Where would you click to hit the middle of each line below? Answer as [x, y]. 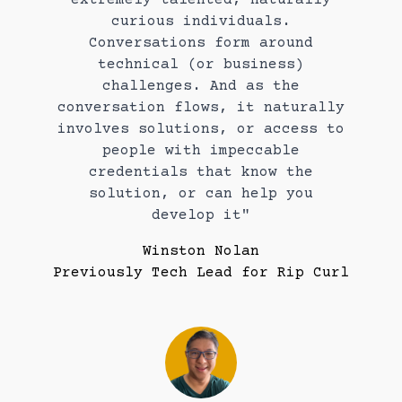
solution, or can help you [201, 193]
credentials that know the [201, 172]
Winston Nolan [201, 251]
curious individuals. [201, 21]
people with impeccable [201, 150]
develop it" [201, 215]
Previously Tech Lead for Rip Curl [201, 272]
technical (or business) [201, 64]
